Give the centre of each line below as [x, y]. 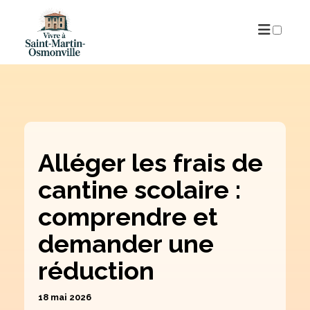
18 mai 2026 [65, 298]
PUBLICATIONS [155, 51]
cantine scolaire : [139, 190]
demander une [126, 244]
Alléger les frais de [151, 163]
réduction [96, 271]
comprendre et [128, 217]
